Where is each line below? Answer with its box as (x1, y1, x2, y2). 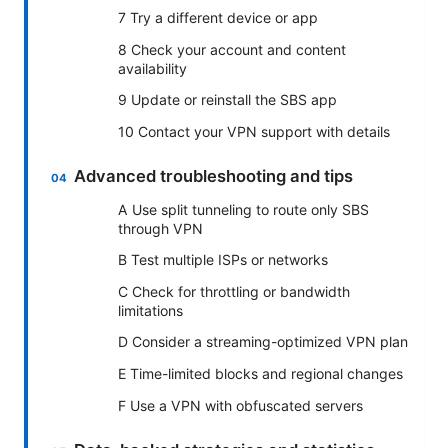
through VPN (118, 219, 203, 237)
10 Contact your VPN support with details (118, 122, 390, 140)
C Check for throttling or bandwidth (118, 282, 350, 300)
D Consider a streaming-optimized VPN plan (118, 332, 408, 350)
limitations (118, 301, 183, 319)
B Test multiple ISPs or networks (118, 250, 328, 268)
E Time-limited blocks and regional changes (118, 364, 403, 382)
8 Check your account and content (118, 40, 346, 58)
